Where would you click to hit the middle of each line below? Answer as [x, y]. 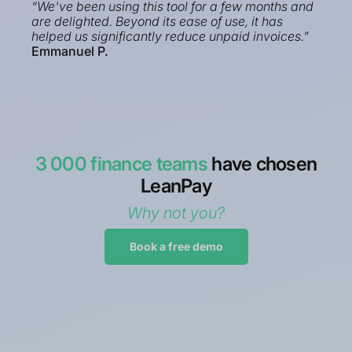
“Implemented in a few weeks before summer [174, 324]
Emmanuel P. [70, 51]
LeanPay [176, 186]
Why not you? [176, 213]
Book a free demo [176, 247]
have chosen [264, 164]
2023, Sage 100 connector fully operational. [170, 341]
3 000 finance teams [123, 164]
